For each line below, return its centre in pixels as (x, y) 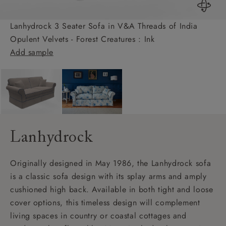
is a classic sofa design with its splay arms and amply (108, 176)
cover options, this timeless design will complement (105, 202)
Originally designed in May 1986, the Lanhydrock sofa (111, 163)
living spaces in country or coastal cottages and (98, 215)
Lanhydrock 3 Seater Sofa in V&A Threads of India (104, 26)
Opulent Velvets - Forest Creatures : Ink (82, 39)
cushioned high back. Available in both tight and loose (112, 189)
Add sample (32, 52)
